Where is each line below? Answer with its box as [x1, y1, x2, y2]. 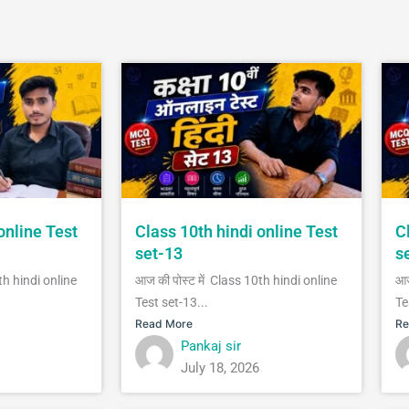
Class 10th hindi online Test [135, 221, 338, 241]
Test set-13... [135, 294, 208, 309]
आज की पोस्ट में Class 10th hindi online [135, 272, 337, 288]
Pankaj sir [181, 337, 241, 354]
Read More [135, 316, 193, 330]
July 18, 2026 [181, 359, 259, 376]
